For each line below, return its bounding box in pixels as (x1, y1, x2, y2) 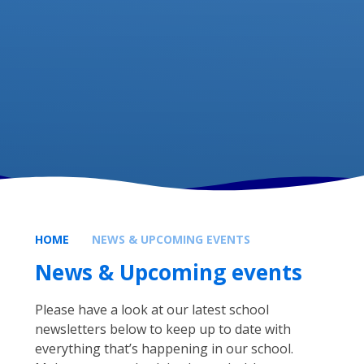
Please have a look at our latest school (34, 301, 269, 319)
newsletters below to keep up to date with (34, 320, 291, 339)
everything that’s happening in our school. (34, 340, 293, 358)
